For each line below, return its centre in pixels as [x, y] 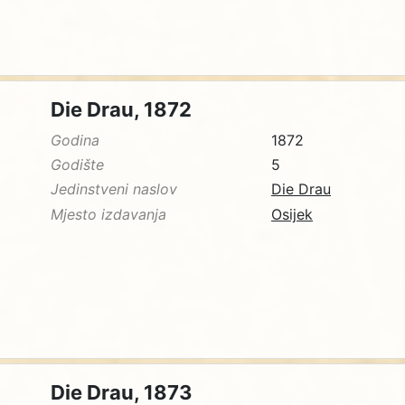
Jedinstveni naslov [114, 189]
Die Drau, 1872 [121, 110]
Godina [75, 141]
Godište [77, 165]
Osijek [292, 214]
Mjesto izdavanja [108, 214]
